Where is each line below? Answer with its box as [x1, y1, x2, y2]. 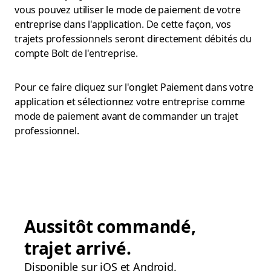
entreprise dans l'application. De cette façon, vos [15, 18, 232, 31]
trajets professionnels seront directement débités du [15, 32, 252, 45]
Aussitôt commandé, [24, 215, 196, 238]
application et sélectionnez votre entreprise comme [15, 95, 246, 108]
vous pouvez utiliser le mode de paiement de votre [15, 3, 241, 16]
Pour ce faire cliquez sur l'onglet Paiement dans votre [15, 80, 253, 94]
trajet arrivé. [24, 237, 131, 260]
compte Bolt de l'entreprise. [15, 47, 139, 60]
